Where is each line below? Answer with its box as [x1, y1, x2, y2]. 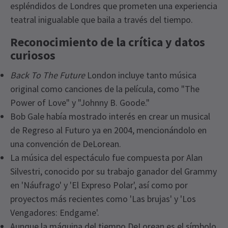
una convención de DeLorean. [10, 137, 121, 150]
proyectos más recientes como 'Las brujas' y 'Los [10, 192, 196, 205]
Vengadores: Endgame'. [10, 206, 99, 218]
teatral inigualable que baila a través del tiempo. [10, 13, 193, 25]
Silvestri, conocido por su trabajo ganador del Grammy [10, 165, 217, 177]
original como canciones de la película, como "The [10, 82, 199, 95]
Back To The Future [10, 69, 85, 81]
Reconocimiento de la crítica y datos [10, 34, 205, 50]
